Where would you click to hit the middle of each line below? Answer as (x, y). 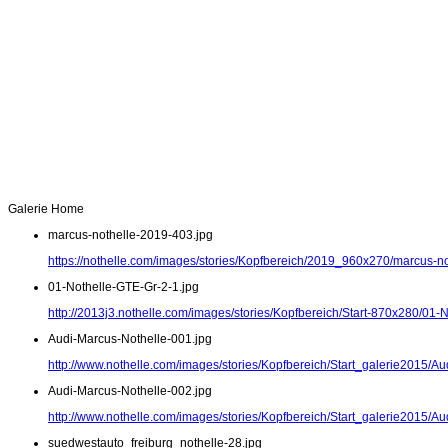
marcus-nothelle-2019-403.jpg (130, 235)
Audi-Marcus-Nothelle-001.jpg (130, 339)
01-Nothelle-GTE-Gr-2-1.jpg (123, 287)
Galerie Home (46, 209)
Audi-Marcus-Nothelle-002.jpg (130, 391)
